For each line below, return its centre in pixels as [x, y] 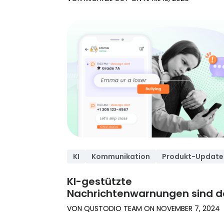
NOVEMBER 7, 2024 [188, 209]
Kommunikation [121, 157]
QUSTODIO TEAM [113, 209]
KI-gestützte [100, 182]
